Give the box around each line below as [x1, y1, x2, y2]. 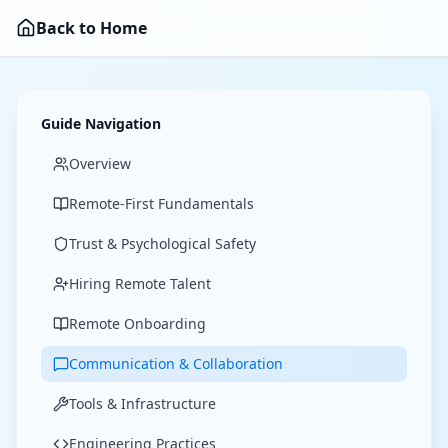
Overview [69, 154, 131, 173]
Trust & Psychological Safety [69, 234, 256, 253]
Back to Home [36, 17, 147, 39]
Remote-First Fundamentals [69, 194, 254, 213]
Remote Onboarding [69, 314, 206, 333]
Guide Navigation [41, 114, 161, 133]
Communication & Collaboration [69, 354, 283, 373]
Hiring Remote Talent [69, 274, 211, 293]
